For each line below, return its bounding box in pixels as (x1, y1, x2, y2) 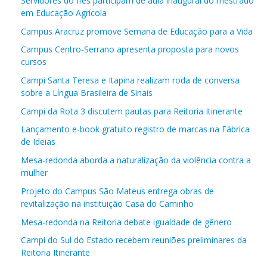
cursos (21, 55, 46, 67)
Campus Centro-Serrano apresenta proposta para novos (21, 43, 239, 55)
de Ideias (21, 135, 55, 147)
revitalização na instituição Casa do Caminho (21, 197, 194, 209)
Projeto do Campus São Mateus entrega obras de (21, 185, 214, 197)
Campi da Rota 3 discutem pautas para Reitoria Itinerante (21, 105, 243, 117)
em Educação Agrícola (21, 7, 107, 18)
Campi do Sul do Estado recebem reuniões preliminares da (21, 234, 247, 246)
